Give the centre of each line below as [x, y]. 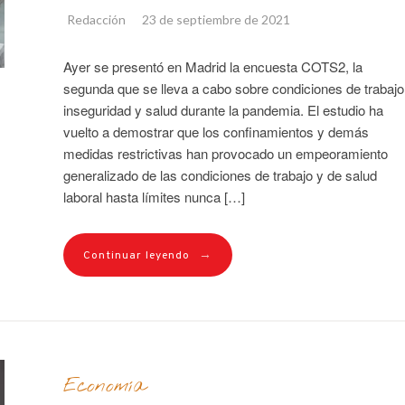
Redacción [96, 19]
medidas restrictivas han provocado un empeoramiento [225, 153]
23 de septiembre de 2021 [216, 19]
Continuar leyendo [136, 255]
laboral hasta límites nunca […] [154, 196]
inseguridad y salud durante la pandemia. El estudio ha [223, 109]
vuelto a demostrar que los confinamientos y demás [216, 131]
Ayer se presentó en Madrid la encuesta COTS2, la [212, 66]
